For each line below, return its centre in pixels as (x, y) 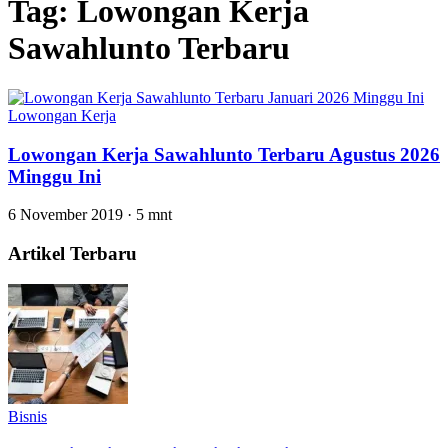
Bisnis (27, 416)
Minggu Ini (54, 176)
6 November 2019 (67, 215)
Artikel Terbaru (72, 254)
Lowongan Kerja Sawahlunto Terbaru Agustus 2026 (224, 154)
